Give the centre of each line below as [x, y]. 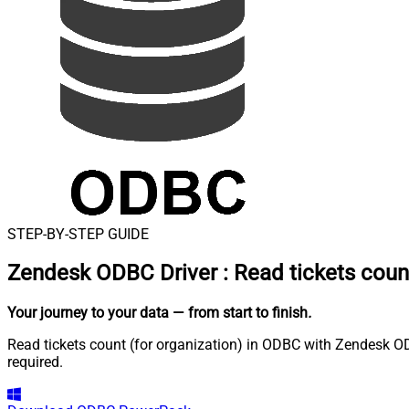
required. [35, 362]
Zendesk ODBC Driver [112, 273]
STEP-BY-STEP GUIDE [78, 234]
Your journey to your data [88, 313]
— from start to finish [240, 313]
